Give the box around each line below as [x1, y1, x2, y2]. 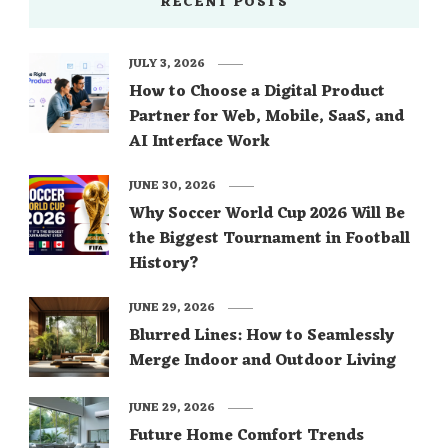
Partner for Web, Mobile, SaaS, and [129, 103, 404, 132]
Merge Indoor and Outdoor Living [129, 347, 396, 376]
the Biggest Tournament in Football [129, 225, 410, 254]
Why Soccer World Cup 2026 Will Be [129, 200, 405, 229]
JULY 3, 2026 [129, 53, 205, 76]
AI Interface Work [129, 128, 270, 157]
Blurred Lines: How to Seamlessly [129, 322, 394, 351]
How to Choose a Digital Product [129, 78, 385, 107]
